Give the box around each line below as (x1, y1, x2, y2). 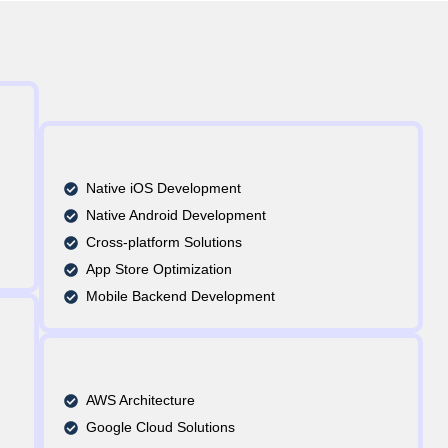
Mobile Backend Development (86, 288, 276, 304)
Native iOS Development (86, 180, 242, 196)
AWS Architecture (86, 392, 196, 408)
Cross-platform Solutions (86, 234, 243, 250)
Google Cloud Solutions (86, 419, 236, 435)
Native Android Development (86, 207, 267, 223)
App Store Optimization (86, 261, 233, 277)
